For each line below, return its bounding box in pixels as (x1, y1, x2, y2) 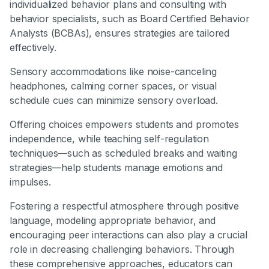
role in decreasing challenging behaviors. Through (10, 243, 235, 256)
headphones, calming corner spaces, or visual (10, 80, 217, 92)
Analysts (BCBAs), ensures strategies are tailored (10, 27, 230, 40)
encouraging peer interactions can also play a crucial (10, 229, 247, 241)
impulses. (10, 176, 51, 189)
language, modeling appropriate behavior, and (10, 214, 216, 227)
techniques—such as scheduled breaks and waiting (10, 147, 237, 160)
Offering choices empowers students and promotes (10, 118, 239, 131)
